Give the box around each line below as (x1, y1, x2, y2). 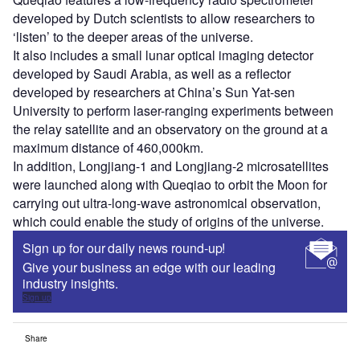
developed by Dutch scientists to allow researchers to (13, 9, 315, 28)
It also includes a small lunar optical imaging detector (13, 46, 313, 65)
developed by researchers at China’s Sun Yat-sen (13, 83, 295, 102)
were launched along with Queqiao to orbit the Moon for (13, 175, 327, 194)
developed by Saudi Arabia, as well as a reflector (13, 64, 291, 84)
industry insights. (22, 274, 118, 293)
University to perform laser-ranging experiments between (13, 101, 333, 121)
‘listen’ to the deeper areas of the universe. (13, 27, 253, 47)
